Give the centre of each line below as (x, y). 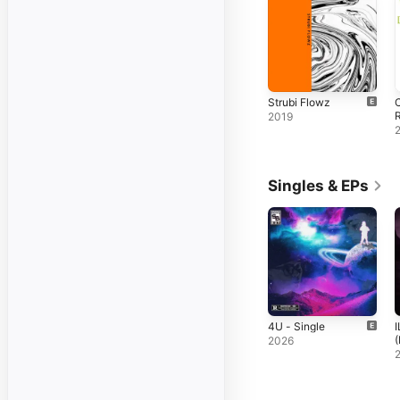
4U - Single (296, 326)
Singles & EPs (318, 185)
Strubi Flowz (299, 102)
